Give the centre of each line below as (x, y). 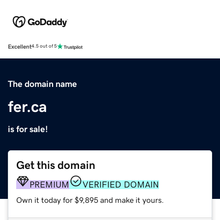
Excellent (20, 46)
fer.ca (27, 106)
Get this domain (56, 165)
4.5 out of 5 (44, 46)
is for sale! (28, 129)
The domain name (42, 84)
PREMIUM (49, 184)
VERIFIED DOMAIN (121, 184)
